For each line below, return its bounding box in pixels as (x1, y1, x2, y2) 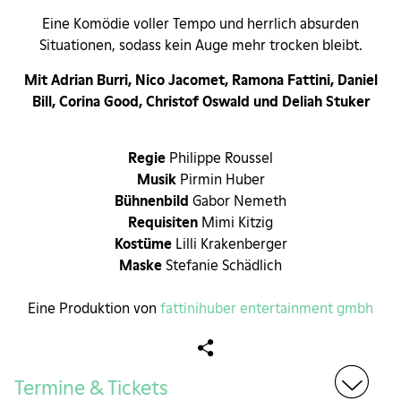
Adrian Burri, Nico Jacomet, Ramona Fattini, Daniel (50, 72, 378, 90)
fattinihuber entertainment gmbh (160, 300, 373, 318)
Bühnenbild (115, 192, 189, 210)
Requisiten (128, 214, 198, 232)
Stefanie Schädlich (166, 257, 282, 275)
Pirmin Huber (179, 171, 265, 189)
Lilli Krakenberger (171, 235, 287, 253)
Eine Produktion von (28, 300, 160, 318)
